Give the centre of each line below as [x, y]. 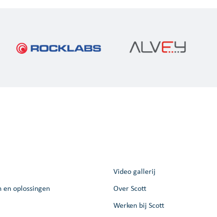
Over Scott [130, 188]
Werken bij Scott [139, 205]
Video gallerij [134, 171]
